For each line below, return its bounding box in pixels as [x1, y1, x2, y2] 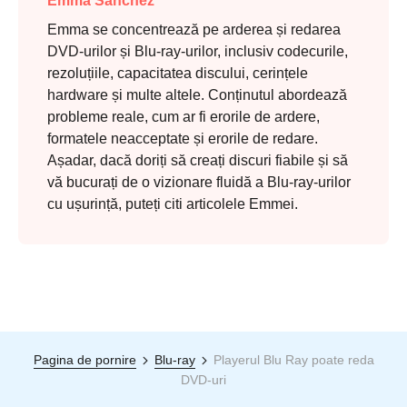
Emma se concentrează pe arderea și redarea [47, 22, 341, 38]
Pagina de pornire [33, 352, 136, 368]
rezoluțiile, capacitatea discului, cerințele [47, 65, 308, 82]
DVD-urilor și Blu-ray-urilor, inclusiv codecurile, [47, 44, 348, 60]
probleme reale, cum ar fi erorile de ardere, [47, 109, 320, 125]
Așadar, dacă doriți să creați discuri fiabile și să [47, 153, 348, 169]
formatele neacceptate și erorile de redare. [47, 131, 318, 147]
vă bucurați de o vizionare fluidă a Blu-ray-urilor [47, 174, 351, 191]
